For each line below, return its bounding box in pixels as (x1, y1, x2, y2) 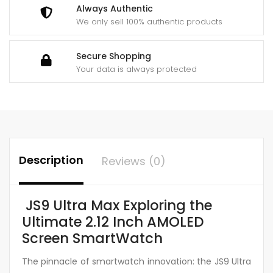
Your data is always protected (76, 63, 197, 75)
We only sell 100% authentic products (76, 15, 222, 27)
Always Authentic (76, 2, 153, 15)
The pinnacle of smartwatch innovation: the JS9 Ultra (22, 255, 251, 268)
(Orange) (21, 76, 62, 89)
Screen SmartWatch (22, 228, 163, 248)
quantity (21, 92, 57, 105)
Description (19, 152, 83, 168)
